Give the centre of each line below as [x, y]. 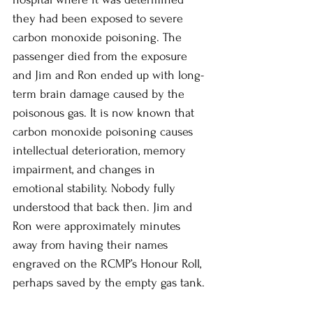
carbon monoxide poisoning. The [99, 37]
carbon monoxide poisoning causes [104, 131]
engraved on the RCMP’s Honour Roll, [109, 263]
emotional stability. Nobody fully [96, 188]
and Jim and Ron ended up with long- [108, 75]
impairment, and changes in [86, 169]
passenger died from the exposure [102, 56]
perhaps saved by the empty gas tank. [110, 282]
